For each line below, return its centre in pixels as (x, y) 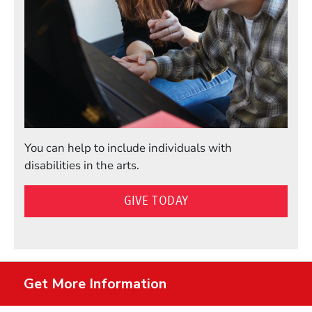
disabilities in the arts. (82, 166)
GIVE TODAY (156, 201)
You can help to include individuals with (128, 148)
